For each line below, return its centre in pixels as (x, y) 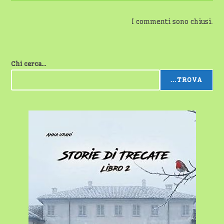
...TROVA (186, 80)
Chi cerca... (29, 63)
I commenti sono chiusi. (172, 21)
